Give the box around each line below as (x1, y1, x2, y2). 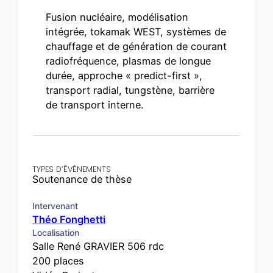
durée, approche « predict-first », (46, 69, 203, 82)
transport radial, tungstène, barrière (46, 83, 215, 96)
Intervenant (32, 200, 78, 211)
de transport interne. (46, 98, 144, 111)
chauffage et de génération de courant (46, 40, 227, 52)
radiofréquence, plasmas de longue (46, 54, 211, 67)
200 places (32, 254, 84, 267)
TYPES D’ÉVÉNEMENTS (32, 163, 111, 174)
